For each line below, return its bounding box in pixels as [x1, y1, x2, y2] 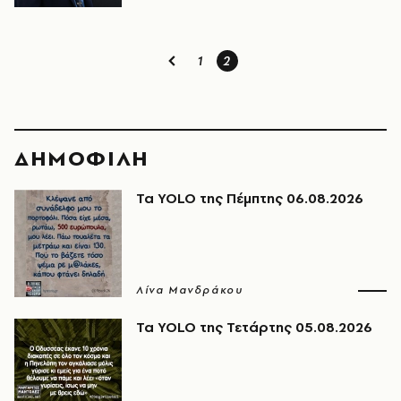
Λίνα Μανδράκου [136, 283, 243, 297]
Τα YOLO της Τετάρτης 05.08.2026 [136, 318, 372, 337]
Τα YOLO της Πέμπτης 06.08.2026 [136, 189, 363, 208]
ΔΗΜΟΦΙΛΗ [14, 143, 149, 173]
